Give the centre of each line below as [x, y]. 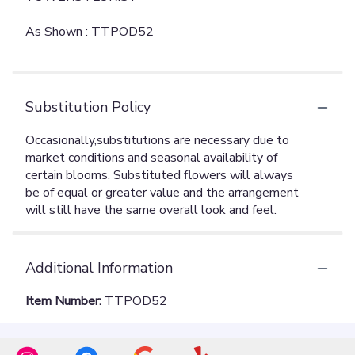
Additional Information [99, 268]
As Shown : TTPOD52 [90, 32]
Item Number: [65, 302]
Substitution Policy [88, 107]
